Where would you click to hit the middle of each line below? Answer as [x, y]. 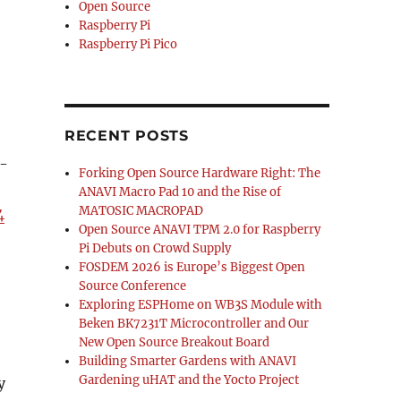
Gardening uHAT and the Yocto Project [189, 380]
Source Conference [133, 286]
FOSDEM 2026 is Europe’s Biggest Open [192, 268]
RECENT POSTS [126, 136]
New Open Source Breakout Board [175, 343]
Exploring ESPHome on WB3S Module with [201, 305]
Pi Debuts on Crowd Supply [155, 249]
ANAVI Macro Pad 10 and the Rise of [180, 192]
